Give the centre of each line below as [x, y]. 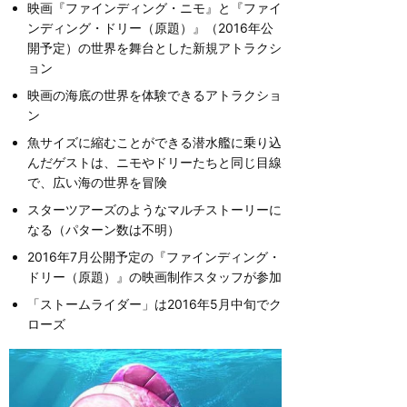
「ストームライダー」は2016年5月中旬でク [154, 304]
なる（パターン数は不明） [104, 230]
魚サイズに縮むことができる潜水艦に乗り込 [154, 143]
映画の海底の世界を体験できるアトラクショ [154, 95]
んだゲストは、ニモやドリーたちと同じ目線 [154, 163]
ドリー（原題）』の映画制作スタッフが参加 [154, 277]
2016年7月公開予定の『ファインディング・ [154, 257]
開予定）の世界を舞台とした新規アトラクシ [154, 48]
